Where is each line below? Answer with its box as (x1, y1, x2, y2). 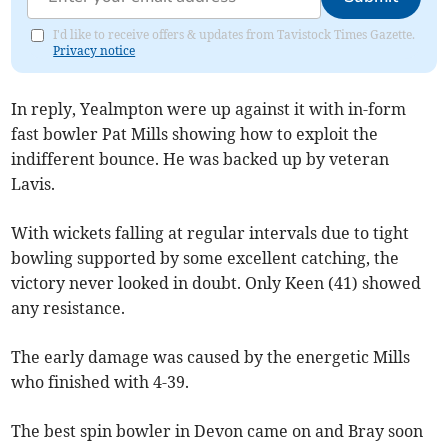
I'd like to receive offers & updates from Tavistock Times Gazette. (53, 27, 416, 42)
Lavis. (11, 174, 56, 194)
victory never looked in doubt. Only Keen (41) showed (11, 273, 422, 293)
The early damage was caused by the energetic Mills (11, 347, 411, 367)
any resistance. (11, 298, 126, 318)
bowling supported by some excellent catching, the (11, 248, 400, 268)
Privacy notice (53, 43, 136, 58)
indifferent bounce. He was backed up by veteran (11, 149, 390, 169)
